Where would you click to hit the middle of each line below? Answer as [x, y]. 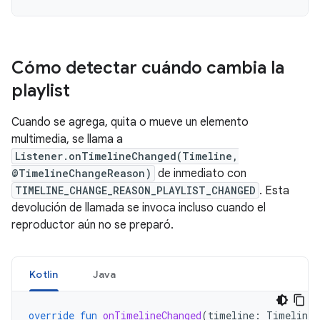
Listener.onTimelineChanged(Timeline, [127, 156]
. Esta [274, 191]
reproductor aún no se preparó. [92, 225]
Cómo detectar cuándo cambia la [148, 68]
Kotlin [44, 274]
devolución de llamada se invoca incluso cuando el [139, 208]
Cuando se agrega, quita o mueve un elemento [130, 122]
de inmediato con [201, 174]
